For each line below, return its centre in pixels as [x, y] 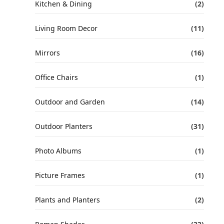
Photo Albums [58, 151]
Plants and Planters [67, 200]
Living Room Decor [66, 28]
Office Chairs [56, 77]
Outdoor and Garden [70, 102]
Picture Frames [60, 175]
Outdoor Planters [64, 126]
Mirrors [47, 53]
